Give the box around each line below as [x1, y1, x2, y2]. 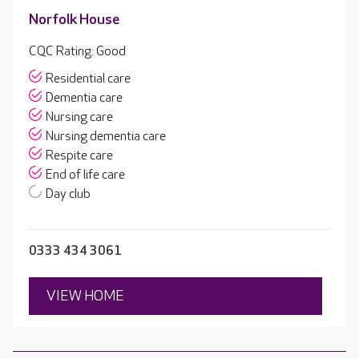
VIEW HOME [46, 287, 124, 305]
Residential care [46, 71, 131, 87]
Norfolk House [29, 10, 119, 28]
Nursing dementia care [46, 128, 166, 144]
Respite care [46, 147, 113, 163]
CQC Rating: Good [29, 43, 126, 59]
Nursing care [46, 109, 113, 125]
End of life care [46, 167, 125, 183]
